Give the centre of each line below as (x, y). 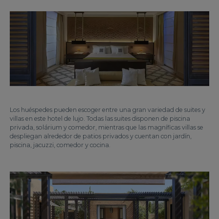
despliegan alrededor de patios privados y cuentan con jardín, (101, 136)
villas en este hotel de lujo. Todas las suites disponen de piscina (100, 118)
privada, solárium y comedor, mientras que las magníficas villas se (107, 127)
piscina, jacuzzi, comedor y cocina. (60, 145)
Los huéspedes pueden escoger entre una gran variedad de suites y (108, 109)
